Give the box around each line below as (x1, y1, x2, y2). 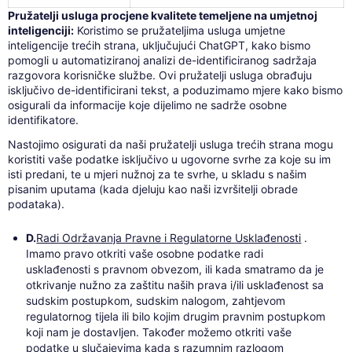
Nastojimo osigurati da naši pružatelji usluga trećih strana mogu (7, 137, 333, 151)
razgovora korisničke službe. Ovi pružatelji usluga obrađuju (7, 68, 312, 82)
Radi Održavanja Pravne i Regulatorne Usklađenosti (36, 230, 302, 244)
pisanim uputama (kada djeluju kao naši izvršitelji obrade (7, 182, 298, 196)
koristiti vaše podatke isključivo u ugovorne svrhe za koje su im (7, 152, 331, 166)
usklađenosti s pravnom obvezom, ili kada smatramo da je (26, 262, 324, 276)
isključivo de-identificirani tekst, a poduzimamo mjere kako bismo (7, 83, 343, 97)
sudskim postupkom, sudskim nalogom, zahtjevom (26, 293, 286, 307)
